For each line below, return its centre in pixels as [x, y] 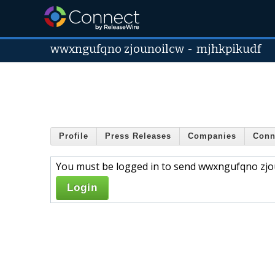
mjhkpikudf [229, 49]
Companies [212, 136]
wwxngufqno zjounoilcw [117, 49]
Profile [74, 136]
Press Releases [138, 136]
